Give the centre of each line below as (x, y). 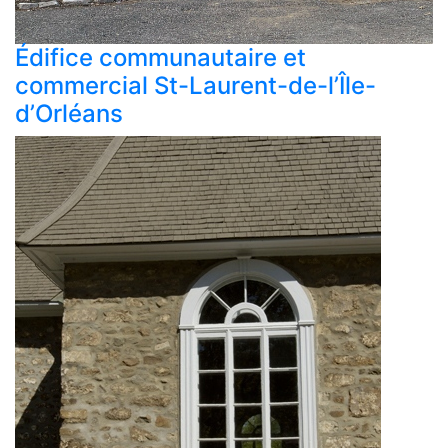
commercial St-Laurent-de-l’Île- (195, 86)
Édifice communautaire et (160, 58)
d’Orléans (69, 114)
